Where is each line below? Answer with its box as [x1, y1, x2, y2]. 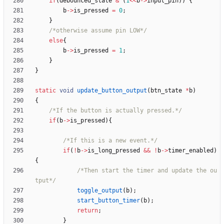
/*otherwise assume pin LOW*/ [49, 27, 147, 34]
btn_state [150, 87, 182, 94]
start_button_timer [77, 197, 140, 204]
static [35, 87, 56, 94]
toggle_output [77, 187, 122, 194]
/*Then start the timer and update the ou [77, 167, 217, 174]
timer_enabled [168, 147, 213, 154]
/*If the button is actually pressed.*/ [49, 107, 182, 114]
